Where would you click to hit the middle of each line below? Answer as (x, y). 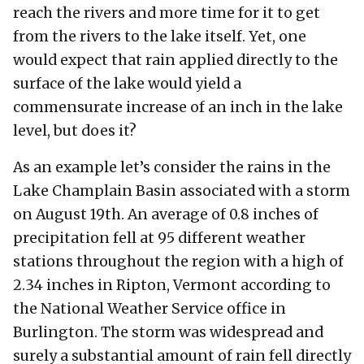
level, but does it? (75, 130)
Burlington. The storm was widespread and (168, 332)
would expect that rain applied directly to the (175, 60)
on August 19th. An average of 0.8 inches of (166, 214)
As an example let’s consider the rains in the (172, 167)
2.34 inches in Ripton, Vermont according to (172, 285)
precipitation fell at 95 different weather (159, 238)
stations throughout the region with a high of (178, 261)
